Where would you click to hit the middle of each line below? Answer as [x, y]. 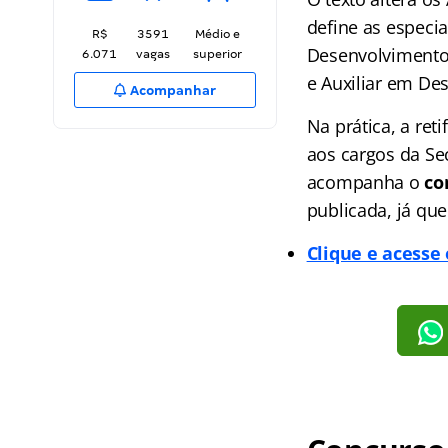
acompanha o [365, 182]
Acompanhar [172, 90]
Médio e [217, 34]
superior [217, 54]
